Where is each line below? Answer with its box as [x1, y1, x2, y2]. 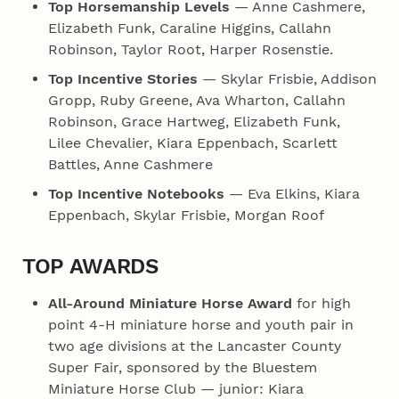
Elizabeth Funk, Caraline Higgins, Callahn [47, 20, 331, 37]
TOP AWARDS [21, 254, 159, 280]
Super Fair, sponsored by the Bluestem [47, 359, 317, 377]
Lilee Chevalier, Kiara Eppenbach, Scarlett [47, 134, 338, 152]
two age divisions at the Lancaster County [47, 338, 341, 355]
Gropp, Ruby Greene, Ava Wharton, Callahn [47, 92, 346, 110]
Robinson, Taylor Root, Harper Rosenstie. [47, 41, 333, 59]
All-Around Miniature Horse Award [47, 295, 292, 313]
